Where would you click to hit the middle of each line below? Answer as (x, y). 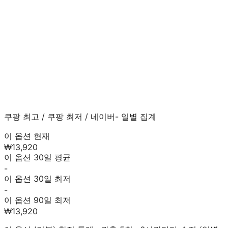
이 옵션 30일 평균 (37, 157)
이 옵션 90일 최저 (37, 200)
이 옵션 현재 (27, 136)
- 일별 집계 (136, 116)
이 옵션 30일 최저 (37, 178)
